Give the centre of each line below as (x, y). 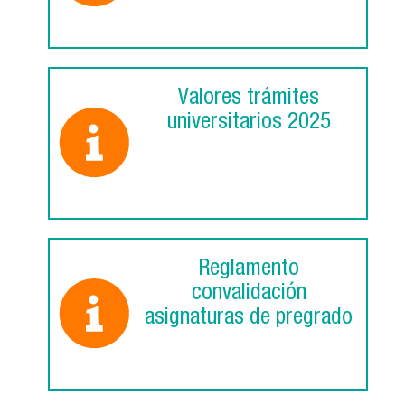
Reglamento (249, 270)
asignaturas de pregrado (249, 319)
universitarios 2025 (249, 124)
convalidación (249, 295)
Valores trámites (249, 99)
